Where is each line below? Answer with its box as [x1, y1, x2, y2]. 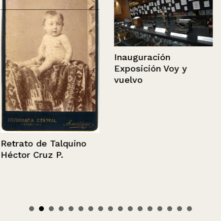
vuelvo [113, 74, 142, 85]
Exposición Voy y [113, 63, 186, 74]
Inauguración [113, 52, 170, 63]
